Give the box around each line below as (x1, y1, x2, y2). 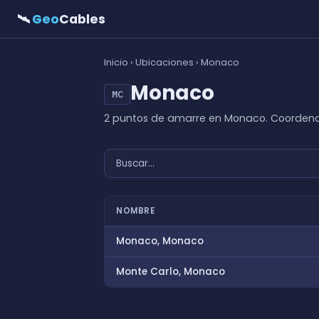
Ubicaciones (135, 56, 194, 68)
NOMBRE (116, 205, 155, 217)
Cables (58, 10, 105, 28)
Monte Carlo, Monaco (116, 265, 225, 279)
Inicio (104, 56, 128, 68)
